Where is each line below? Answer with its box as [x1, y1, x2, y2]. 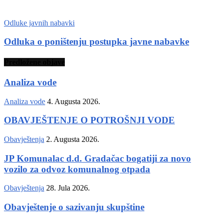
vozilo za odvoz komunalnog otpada [4, 164, 150, 174]
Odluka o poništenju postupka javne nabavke [4, 36, 189, 47]
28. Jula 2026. [46, 184, 90, 192]
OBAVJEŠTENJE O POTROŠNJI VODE [4, 115, 175, 126]
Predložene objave [4, 57, 65, 66]
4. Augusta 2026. [47, 97, 100, 106]
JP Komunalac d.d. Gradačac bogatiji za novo [4, 153, 191, 164]
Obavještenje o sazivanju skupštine [4, 202, 144, 213]
